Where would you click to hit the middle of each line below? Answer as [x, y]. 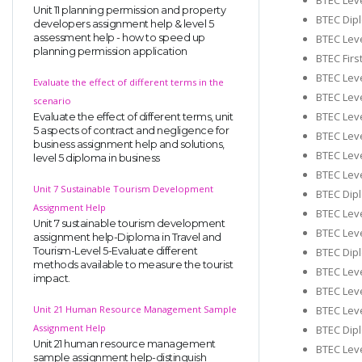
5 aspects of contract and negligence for [131, 130]
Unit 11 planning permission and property [129, 10]
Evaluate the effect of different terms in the [128, 82]
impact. [52, 278]
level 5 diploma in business [97, 158]
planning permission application [110, 51]
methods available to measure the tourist [133, 264]
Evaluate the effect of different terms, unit [133, 116]
